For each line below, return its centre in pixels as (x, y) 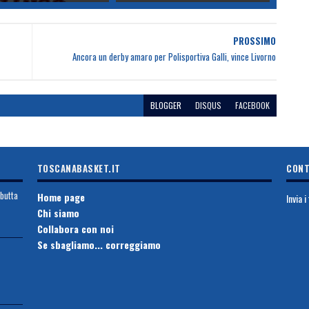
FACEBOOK (252, 105)
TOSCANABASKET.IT (79, 168)
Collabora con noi (75, 228)
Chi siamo (58, 212)
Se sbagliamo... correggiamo (99, 244)
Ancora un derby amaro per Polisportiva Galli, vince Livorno (174, 57)
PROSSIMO (254, 41)
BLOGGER (166, 105)
